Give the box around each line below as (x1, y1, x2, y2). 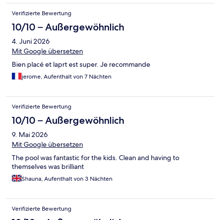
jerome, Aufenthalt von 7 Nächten (22, 73, 111, 81)
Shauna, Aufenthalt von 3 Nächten (22, 175, 112, 183)
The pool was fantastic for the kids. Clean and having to (12, 153, 179, 163)
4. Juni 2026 (12, 37, 50, 46)
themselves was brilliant (12, 162, 84, 171)
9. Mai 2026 (12, 130, 48, 139)
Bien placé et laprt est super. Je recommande (12, 60, 150, 69)
